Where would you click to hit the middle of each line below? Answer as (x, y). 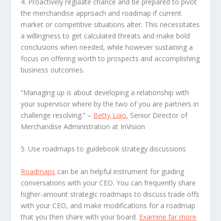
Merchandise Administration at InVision (83, 126)
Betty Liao (110, 115)
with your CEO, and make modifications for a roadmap (108, 205)
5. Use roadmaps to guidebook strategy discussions (104, 149)
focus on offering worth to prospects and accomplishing (110, 59)
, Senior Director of (157, 115)
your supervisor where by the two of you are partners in (110, 104)
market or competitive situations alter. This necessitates (110, 25)
